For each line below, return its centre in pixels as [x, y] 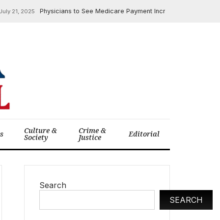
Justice [90, 137]
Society [36, 137]
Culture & [41, 130]
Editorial [144, 134]
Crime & [93, 130]
